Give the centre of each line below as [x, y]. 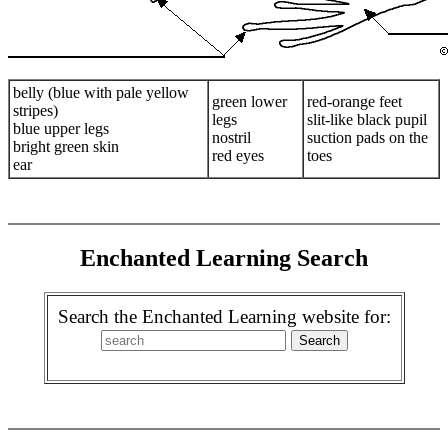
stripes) [35, 110]
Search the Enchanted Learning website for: [224, 316]
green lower [249, 101]
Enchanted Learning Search [224, 257]
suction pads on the [367, 137]
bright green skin [66, 146]
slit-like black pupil [367, 119]
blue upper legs [61, 128]
